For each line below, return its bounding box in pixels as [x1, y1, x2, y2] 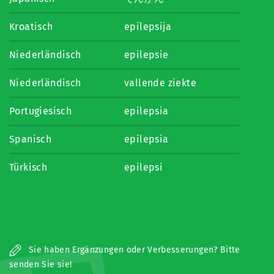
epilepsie [124, 49, 169, 61]
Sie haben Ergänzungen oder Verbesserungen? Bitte [26, 245, 240, 255]
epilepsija [124, 21, 171, 32]
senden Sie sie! [9, 259, 72, 270]
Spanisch [9, 133, 52, 145]
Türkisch [9, 161, 48, 173]
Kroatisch [9, 21, 53, 32]
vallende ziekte [124, 77, 196, 89]
